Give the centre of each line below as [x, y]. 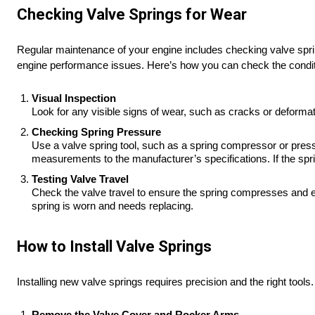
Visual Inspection [74, 98]
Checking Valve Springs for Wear [132, 15]
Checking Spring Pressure [96, 132]
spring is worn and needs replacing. [112, 206]
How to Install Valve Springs [114, 247]
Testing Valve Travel [80, 179]
